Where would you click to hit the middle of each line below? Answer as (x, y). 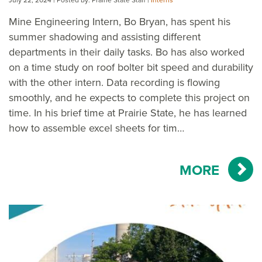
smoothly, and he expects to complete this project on (129, 97)
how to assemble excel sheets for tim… (96, 128)
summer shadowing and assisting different (105, 37)
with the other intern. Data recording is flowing (114, 82)
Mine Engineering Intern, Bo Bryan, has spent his (120, 21)
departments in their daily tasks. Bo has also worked (127, 52)
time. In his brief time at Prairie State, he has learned (128, 113)
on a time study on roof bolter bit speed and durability (131, 67)
